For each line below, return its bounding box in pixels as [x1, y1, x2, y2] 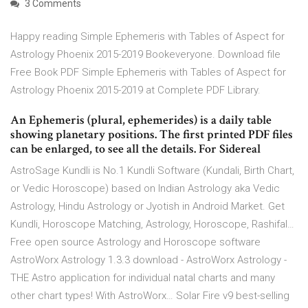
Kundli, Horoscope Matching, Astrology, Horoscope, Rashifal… [10, 218, 294, 231]
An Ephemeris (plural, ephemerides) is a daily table [10, 112, 272, 129]
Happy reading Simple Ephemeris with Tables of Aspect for [10, 30, 285, 43]
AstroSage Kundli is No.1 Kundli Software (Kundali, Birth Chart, [10, 164, 294, 177]
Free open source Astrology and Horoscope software [10, 236, 261, 249]
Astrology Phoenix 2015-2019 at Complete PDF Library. [10, 84, 261, 97]
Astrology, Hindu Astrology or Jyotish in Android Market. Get [10, 200, 285, 213]
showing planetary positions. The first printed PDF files [10, 126, 293, 143]
